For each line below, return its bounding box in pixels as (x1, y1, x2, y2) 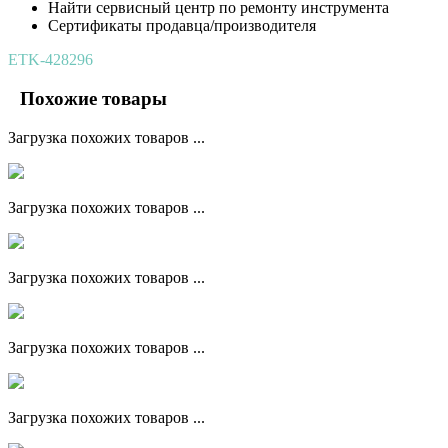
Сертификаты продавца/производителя (48, 17, 316, 35)
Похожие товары (20, 87, 167, 109)
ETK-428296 (8, 51, 93, 69)
